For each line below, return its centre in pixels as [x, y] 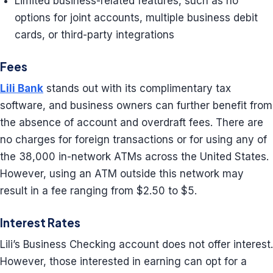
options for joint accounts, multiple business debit [136, 18]
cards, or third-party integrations [94, 35]
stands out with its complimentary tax [137, 88]
